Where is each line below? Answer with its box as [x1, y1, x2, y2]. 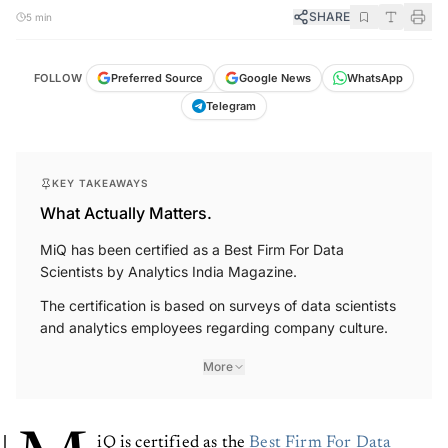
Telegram [206, 99, 256, 114]
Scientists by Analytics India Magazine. [40, 263, 297, 281]
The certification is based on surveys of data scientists [40, 297, 396, 315]
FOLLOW [33, 71, 83, 86]
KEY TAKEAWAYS [52, 177, 149, 190]
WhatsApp [347, 71, 404, 86]
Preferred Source [111, 71, 204, 86]
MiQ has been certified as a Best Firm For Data [40, 241, 344, 259]
